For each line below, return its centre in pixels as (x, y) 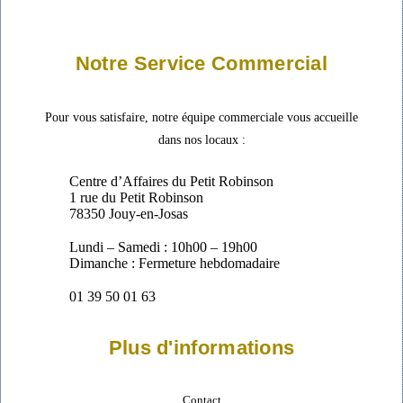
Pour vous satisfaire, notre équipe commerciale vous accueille (201, 118)
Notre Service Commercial (201, 64)
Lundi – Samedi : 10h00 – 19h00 (164, 247)
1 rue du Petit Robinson (137, 198)
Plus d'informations (201, 348)
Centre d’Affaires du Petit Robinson (172, 182)
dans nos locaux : (201, 140)
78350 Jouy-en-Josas (129, 214)
